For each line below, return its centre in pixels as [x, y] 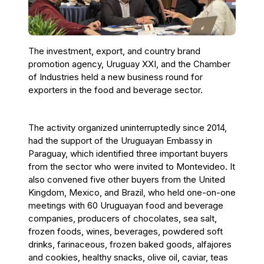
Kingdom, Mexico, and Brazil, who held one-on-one [132, 192]
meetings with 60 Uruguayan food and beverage [126, 205]
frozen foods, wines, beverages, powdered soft [126, 231]
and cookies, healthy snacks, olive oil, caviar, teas [128, 257]
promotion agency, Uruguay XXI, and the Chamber [129, 64]
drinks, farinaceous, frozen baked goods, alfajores [130, 244]
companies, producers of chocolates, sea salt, [123, 218]
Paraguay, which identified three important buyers [128, 153]
